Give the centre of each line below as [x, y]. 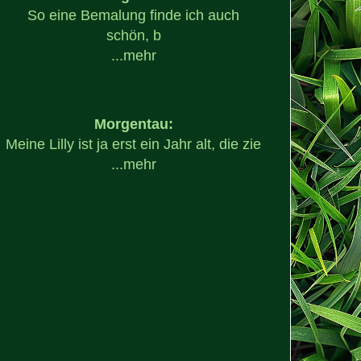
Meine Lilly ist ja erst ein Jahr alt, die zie [134, 144]
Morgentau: [133, 124]
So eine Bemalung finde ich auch [134, 15]
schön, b [133, 35]
